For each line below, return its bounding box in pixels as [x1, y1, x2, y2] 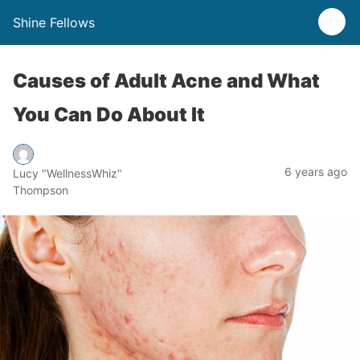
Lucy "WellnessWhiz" [13, 166, 122, 180]
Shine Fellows [13, 14, 95, 31]
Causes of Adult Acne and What [13, 69, 320, 92]
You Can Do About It [13, 103, 205, 126]
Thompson [13, 183, 68, 197]
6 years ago [284, 164, 347, 178]
